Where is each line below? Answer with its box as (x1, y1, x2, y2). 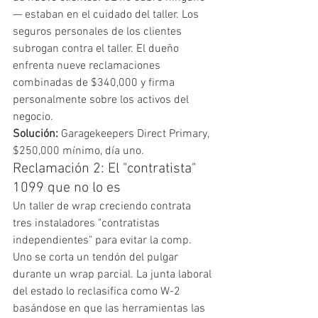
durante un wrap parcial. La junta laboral (13, 267, 214, 282)
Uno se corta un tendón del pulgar (13, 250, 181, 265)
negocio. (13, 109, 53, 124)
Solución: (13, 126, 58, 141)
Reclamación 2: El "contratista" (13, 160, 199, 177)
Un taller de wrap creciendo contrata (13, 199, 194, 214)
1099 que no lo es (13, 179, 121, 197)
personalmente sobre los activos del (13, 92, 192, 107)
